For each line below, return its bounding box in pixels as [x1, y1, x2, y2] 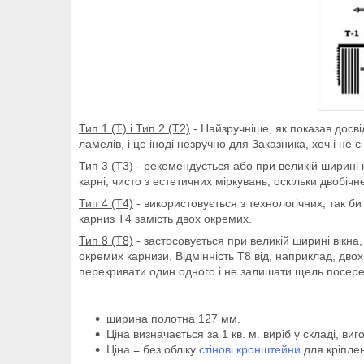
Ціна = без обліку [106, 342, 199, 356]
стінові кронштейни [199, 342, 301, 356]
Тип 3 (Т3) [79, 158, 133, 172]
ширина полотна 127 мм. [106, 311, 240, 325]
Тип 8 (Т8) [79, 233, 133, 247]
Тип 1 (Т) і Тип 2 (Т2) [79, 121, 190, 135]
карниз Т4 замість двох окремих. [79, 211, 252, 225]
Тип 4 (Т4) [79, 196, 133, 210]
